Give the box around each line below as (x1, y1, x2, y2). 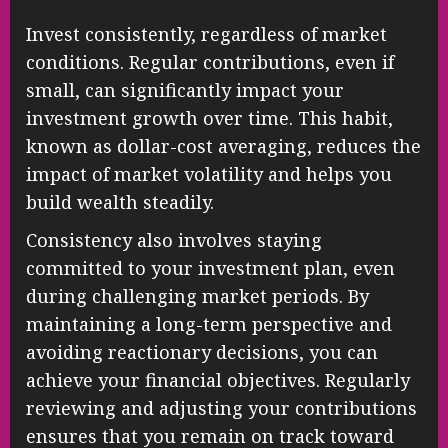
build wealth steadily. (26, 190, 214, 215)
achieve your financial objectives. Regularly (26, 368, 410, 393)
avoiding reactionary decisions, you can (26, 340, 378, 365)
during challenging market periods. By (26, 284, 369, 309)
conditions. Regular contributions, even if (26, 50, 394, 75)
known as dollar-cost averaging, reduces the (26, 134, 421, 159)
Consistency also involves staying (26, 228, 322, 253)
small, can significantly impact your (26, 78, 344, 103)
